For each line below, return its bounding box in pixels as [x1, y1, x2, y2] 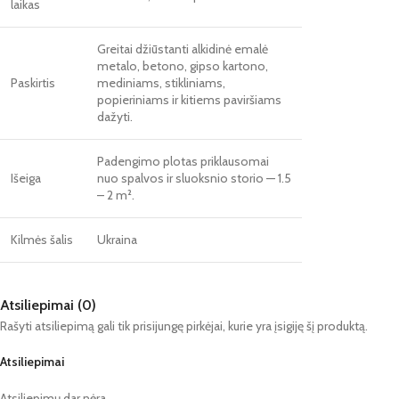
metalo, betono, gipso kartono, [97, 57, 268, 74]
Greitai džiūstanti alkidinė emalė [97, 40, 268, 57]
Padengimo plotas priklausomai [97, 152, 269, 169]
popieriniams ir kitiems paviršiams [97, 91, 281, 108]
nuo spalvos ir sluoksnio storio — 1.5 [97, 169, 291, 186]
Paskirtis [11, 74, 55, 91]
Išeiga [11, 169, 41, 186]
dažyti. [97, 108, 133, 125]
